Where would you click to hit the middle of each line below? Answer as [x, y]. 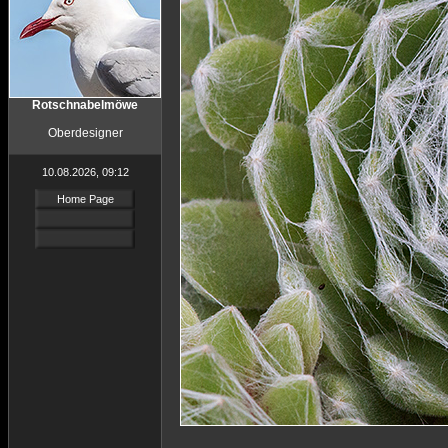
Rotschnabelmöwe [85, 105]
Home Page [85, 199]
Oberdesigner [85, 133]
